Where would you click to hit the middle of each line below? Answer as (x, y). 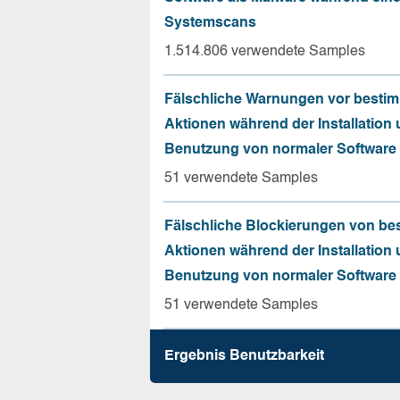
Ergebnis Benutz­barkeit (244, 356)
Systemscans (210, 23)
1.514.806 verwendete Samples (265, 52)
